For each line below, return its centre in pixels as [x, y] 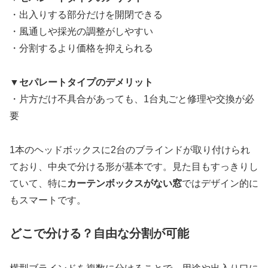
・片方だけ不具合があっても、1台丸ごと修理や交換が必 [132, 99]
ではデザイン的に [220, 183]
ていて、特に [38, 183]
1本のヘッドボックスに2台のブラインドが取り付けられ [130, 150]
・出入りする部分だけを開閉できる [86, 15]
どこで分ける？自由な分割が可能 [99, 233]
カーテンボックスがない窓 [124, 183]
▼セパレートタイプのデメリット [81, 83]
